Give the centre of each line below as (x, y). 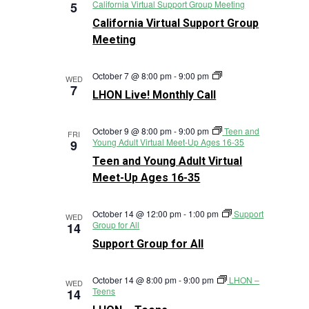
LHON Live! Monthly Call (154, 95)
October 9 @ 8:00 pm (132, 131)
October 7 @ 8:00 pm (132, 76)
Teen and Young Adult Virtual (168, 161)
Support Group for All (148, 244)
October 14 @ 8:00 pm (135, 280)
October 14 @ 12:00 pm (137, 213)
